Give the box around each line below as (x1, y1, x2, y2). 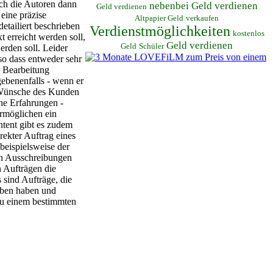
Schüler (139, 41, 164, 51)
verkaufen (186, 13, 219, 23)
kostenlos (232, 29, 264, 38)
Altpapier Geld (135, 13, 183, 23)
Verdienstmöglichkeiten (89, 23, 230, 39)
